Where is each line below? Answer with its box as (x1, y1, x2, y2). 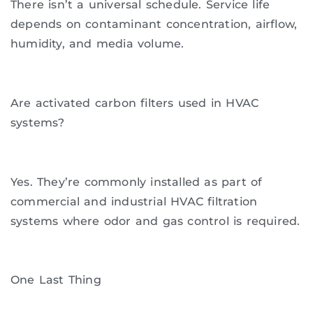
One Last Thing (10, 273, 101, 287)
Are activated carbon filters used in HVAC (10, 96, 259, 110)
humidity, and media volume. (10, 37, 184, 51)
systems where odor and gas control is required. (10, 214, 300, 228)
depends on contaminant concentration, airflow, (10, 17, 298, 31)
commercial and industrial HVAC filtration (10, 194, 258, 208)
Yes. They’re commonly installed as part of (10, 175, 263, 189)
